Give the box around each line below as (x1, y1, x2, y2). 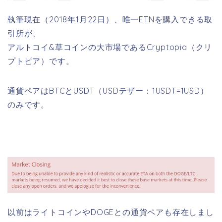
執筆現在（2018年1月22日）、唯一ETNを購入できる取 (7, 14, 213, 24)
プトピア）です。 (7, 56, 74, 66)
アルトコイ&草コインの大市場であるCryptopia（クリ (7, 42, 213, 52)
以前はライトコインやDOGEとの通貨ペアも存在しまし (7, 207, 214, 217)
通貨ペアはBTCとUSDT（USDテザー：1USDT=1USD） (7, 86, 209, 96)
